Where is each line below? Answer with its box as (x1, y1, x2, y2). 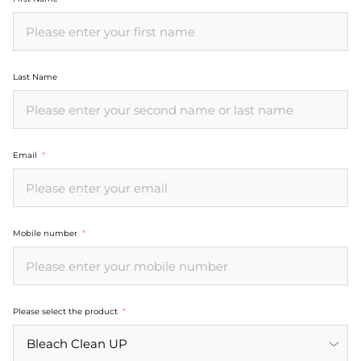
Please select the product (13, 305, 118, 317)
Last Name (13, 71, 57, 82)
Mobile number (13, 227, 77, 239)
